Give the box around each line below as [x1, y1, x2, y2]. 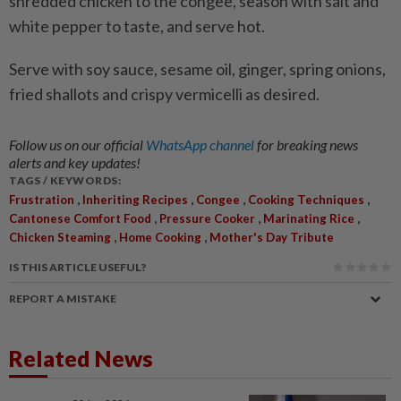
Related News [9, 345, 153, 371]
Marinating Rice [263, 211, 354, 226]
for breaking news [257, 136, 358, 153]
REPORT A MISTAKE [9, 292, 116, 305]
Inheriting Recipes [82, 192, 188, 207]
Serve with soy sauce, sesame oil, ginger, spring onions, [9, 59, 386, 79]
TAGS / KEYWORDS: [9, 174, 121, 187]
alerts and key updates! [9, 154, 141, 171]
